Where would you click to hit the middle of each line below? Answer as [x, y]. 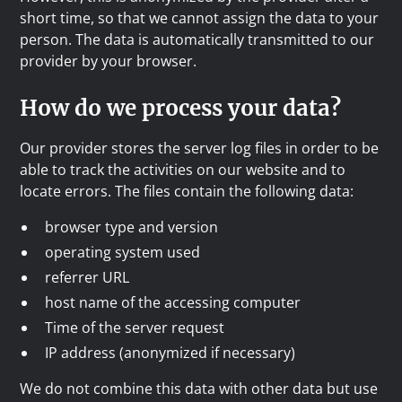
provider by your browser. [109, 61]
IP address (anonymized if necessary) [170, 353]
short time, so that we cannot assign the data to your [200, 18]
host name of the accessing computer [173, 302]
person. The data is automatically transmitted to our [197, 39]
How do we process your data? [181, 108]
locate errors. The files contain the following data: [187, 191]
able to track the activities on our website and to [183, 170]
